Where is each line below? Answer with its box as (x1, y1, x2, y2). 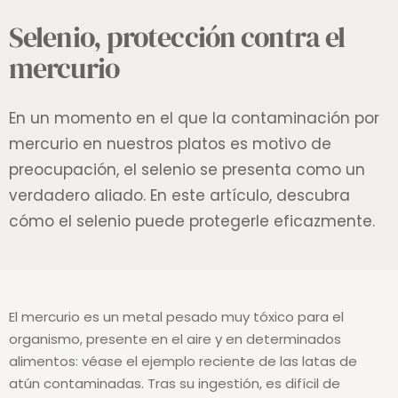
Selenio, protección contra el (9, 18, 345, 58)
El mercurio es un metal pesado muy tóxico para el (9, 307, 344, 327)
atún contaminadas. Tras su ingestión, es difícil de (9, 374, 340, 394)
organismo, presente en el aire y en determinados (9, 330, 341, 349)
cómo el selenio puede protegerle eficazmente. (9, 211, 375, 233)
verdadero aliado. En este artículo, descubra (9, 185, 350, 207)
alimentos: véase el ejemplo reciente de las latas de (9, 352, 357, 371)
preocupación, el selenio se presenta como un (9, 159, 365, 181)
